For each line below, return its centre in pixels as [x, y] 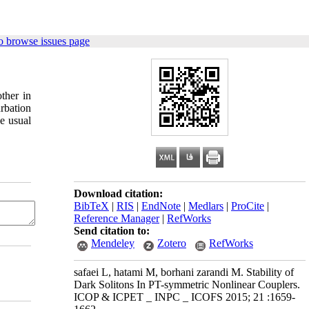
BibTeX [91, 206]
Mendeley [113, 243]
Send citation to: [112, 231]
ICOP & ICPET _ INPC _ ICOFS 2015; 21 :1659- [185, 297]
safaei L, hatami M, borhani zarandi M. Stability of [184, 272]
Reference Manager [117, 218]
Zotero [172, 243]
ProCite [248, 206]
